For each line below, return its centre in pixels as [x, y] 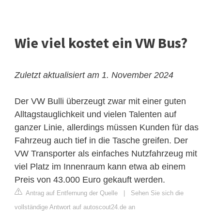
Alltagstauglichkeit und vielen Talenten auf [95, 115]
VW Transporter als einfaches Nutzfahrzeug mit [106, 154]
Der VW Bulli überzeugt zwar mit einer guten [100, 101]
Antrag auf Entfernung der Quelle [71, 193]
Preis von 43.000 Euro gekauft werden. [90, 180]
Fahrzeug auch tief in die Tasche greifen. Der [101, 141]
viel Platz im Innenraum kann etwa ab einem [100, 167]
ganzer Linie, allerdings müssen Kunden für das [107, 128]
